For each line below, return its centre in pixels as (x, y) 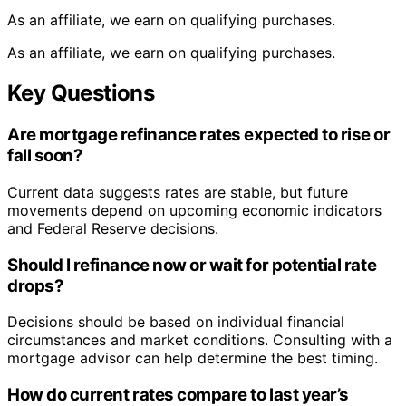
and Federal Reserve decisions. (113, 228)
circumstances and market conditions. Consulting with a (200, 340)
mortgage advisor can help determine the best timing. (193, 358)
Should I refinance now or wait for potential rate (192, 265)
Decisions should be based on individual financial (176, 322)
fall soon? (45, 156)
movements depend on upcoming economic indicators (194, 210)
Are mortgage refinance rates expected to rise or (199, 135)
